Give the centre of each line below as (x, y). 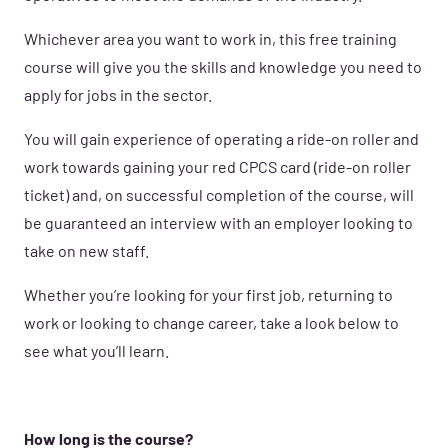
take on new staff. (88, 253)
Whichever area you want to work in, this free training (210, 41)
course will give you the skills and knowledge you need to (223, 69)
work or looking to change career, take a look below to (211, 325)
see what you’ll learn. (98, 353)
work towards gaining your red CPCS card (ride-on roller (217, 169)
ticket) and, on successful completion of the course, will (219, 197)
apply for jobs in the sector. (119, 97)
